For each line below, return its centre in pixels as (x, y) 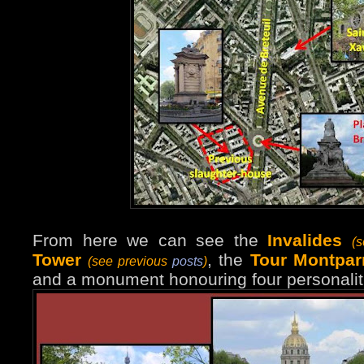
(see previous (130, 261)
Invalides (305, 240)
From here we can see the (150, 240)
